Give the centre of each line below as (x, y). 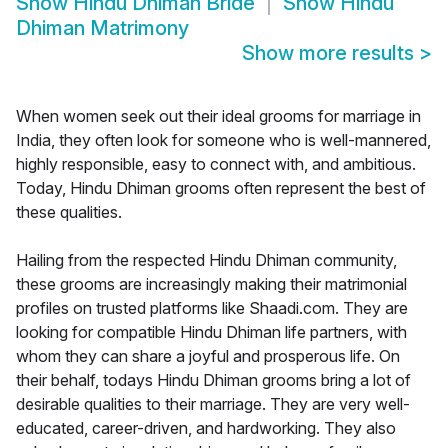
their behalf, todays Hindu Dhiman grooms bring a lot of (213, 380)
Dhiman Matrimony (102, 28)
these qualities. (69, 212)
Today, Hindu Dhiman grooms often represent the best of (221, 188)
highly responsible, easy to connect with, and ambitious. (216, 164)
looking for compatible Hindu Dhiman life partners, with (211, 332)
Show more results (330, 53)
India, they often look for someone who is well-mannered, (223, 140)
